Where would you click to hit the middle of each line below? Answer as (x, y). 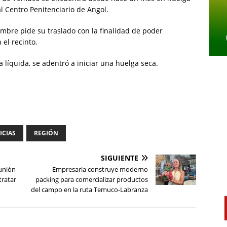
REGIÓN (46, 133)
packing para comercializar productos (92, 180)
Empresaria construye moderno (100, 169)
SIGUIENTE (120, 158)
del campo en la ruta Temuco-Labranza (90, 190)
